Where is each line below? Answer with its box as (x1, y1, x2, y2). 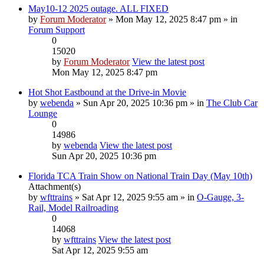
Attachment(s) (28, 181, 81, 192)
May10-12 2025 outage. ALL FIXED (28, 3, 169, 14)
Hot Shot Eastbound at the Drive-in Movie (28, 87, 186, 97)
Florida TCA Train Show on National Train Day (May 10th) (28, 170, 252, 181)
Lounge (28, 108, 57, 118)
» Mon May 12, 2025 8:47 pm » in (106, 14, 237, 24)
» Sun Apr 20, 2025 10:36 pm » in (74, 97, 206, 108)
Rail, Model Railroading (28, 202, 118, 213)
